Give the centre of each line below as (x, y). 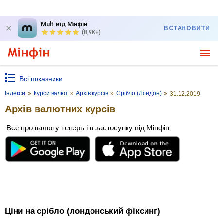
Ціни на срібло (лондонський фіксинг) (82, 211)
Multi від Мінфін (64, 24)
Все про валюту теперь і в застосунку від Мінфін (88, 127)
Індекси (15, 93)
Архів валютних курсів (60, 109)
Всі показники (41, 79)
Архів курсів (92, 93)
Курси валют (51, 93)
